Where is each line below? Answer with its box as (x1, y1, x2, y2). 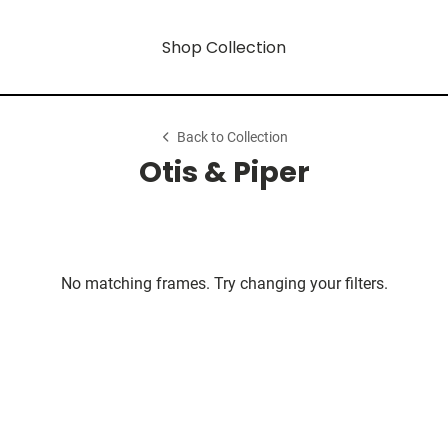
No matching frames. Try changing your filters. (60, 274, 388, 293)
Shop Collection (162, 35, 286, 59)
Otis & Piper (138, 152, 310, 192)
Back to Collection (177, 129, 289, 146)
